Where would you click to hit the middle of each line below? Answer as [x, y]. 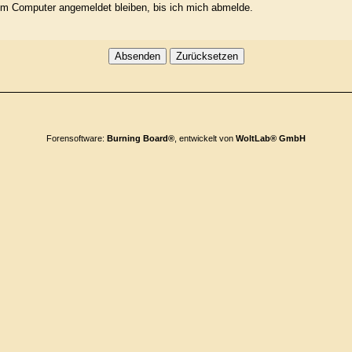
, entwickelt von [205, 139]
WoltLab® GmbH [271, 139]
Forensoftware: [77, 139]
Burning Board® [141, 139]
